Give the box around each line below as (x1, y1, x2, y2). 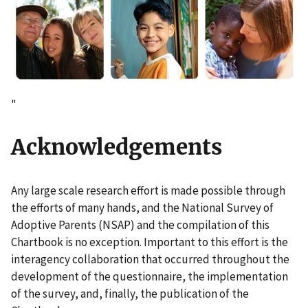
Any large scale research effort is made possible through (11, 182, 285, 198)
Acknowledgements (11, 133, 222, 162)
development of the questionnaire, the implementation (11, 268, 288, 284)
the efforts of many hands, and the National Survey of (11, 199, 274, 215)
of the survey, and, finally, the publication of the (11, 285, 249, 301)
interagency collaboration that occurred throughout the (11, 251, 289, 267)
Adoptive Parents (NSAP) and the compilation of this (11, 217, 269, 232)
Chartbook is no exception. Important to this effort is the (11, 234, 288, 250)
